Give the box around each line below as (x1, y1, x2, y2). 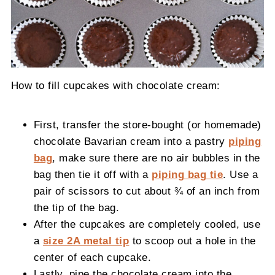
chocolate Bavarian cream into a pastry (33, 136, 229, 147)
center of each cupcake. (33, 252, 152, 263)
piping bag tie (152, 169, 223, 180)
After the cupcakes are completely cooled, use (33, 219, 261, 230)
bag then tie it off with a (33, 169, 152, 180)
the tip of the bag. (33, 202, 123, 214)
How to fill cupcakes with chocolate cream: (10, 80, 220, 91)
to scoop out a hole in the (129, 235, 256, 247)
